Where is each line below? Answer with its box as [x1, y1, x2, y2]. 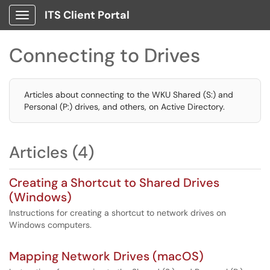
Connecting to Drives [9, 43, 200, 68]
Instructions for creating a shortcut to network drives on [9, 207, 226, 218]
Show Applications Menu [22, 19, 118, 30]
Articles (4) [9, 142, 94, 163]
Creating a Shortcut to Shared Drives [9, 175, 219, 190]
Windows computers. [9, 219, 92, 230]
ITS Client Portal [45, 8, 130, 22]
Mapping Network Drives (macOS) [9, 248, 204, 264]
